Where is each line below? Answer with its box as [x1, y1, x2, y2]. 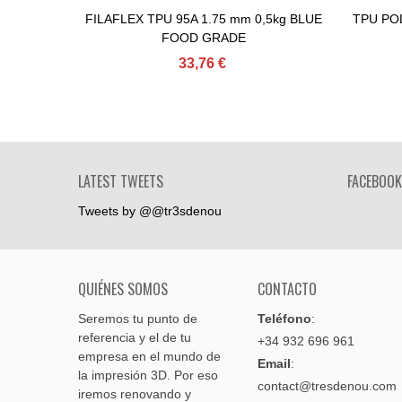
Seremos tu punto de [78, 311, 197, 326]
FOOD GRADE [162, 31, 246, 45]
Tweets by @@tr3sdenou [78, 204, 222, 218]
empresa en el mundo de [78, 349, 221, 363]
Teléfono [258, 311, 311, 326]
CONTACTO [258, 278, 317, 300]
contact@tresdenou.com [258, 379, 397, 393]
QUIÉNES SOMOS [78, 278, 168, 300]
